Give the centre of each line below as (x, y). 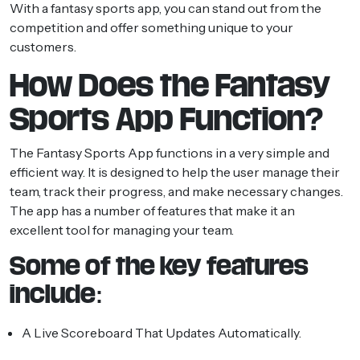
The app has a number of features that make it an (152, 210)
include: (56, 294)
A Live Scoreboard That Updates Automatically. (162, 332)
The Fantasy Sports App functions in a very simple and (170, 152)
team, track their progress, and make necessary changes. (176, 191)
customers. (43, 46)
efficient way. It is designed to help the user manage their (175, 172)
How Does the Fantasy (170, 85)
